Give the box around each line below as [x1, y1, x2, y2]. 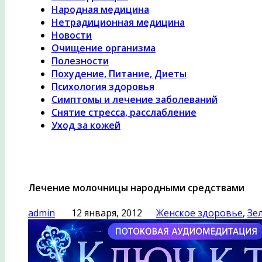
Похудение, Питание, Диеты [51, 67, 187, 80]
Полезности [51, 54, 109, 67]
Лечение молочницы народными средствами [27, 181, 244, 194]
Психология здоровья [51, 80, 154, 93]
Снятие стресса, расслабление [51, 105, 196, 119]
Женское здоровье [156, 206, 243, 220]
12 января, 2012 [71, 206, 142, 220]
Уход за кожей [51, 118, 120, 132]
